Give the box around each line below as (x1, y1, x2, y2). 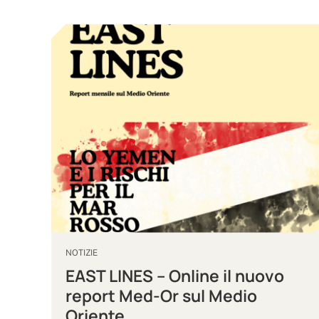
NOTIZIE (66, 247, 98, 258)
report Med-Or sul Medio (66, 284, 258, 307)
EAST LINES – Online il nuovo (66, 264, 285, 287)
